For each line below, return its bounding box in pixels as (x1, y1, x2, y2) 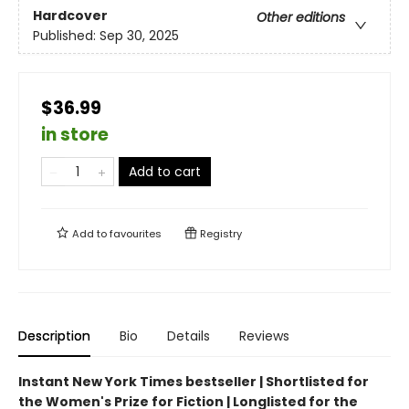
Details (167, 326, 210, 345)
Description (18, 326, 90, 345)
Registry (197, 225, 242, 241)
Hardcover (33, 6, 108, 26)
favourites (110, 225, 162, 241)
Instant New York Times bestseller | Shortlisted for (18, 372, 369, 391)
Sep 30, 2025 (100, 26, 179, 46)
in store (41, 121, 109, 147)
